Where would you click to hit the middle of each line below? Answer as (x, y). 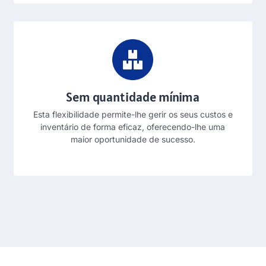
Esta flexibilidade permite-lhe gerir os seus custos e (133, 114)
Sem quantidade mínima (133, 96)
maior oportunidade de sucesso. (133, 139)
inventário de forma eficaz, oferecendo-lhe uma (133, 126)
